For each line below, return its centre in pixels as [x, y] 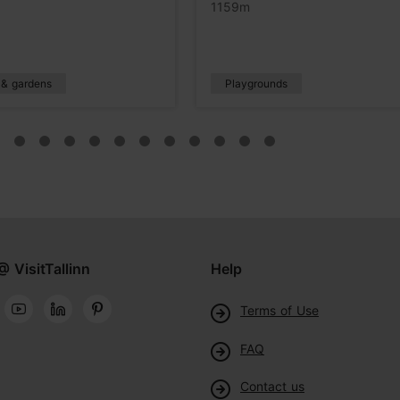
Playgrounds [256, 83]
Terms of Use [279, 310]
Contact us [272, 387]
